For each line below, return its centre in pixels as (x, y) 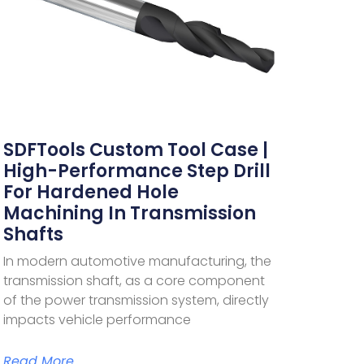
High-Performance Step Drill (137, 171)
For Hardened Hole (91, 193)
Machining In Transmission (130, 214)
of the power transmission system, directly (136, 301)
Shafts (34, 235)
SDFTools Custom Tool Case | (136, 150)
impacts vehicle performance (97, 320)
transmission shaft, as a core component (134, 281)
